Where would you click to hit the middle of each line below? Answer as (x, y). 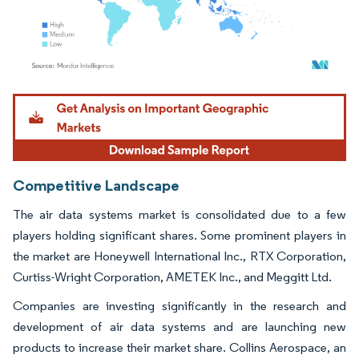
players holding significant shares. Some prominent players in (179, 235)
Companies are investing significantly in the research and (179, 305)
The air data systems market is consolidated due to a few (179, 214)
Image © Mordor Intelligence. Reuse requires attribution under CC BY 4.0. (170, 95)
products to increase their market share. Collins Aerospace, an (179, 347)
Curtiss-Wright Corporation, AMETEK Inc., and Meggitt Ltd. (172, 276)
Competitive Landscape (96, 185)
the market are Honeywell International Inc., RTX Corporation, (179, 256)
